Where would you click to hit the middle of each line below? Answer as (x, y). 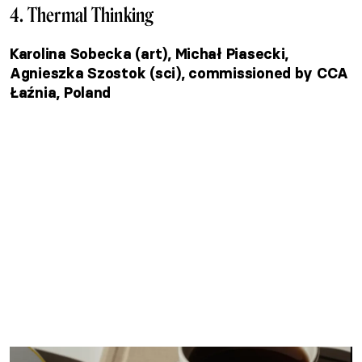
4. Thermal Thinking (82, 15)
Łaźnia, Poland (61, 93)
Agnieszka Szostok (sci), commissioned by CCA (179, 74)
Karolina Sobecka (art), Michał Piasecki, (149, 55)
